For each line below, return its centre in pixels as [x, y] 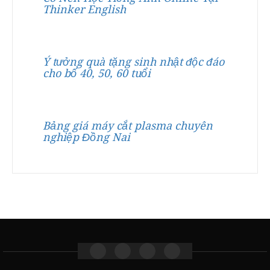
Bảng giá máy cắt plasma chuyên [128, 126]
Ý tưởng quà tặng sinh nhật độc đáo [133, 62]
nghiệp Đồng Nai [86, 137]
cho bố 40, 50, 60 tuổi [97, 73]
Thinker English [84, 9]
